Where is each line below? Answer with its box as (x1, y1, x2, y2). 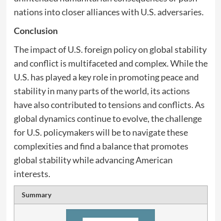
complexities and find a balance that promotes (13, 141, 188, 151)
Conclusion (13, 25, 58, 36)
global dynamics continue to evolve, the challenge (13, 113, 202, 124)
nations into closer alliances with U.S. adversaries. (13, 6, 204, 17)
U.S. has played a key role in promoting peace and (13, 72, 199, 82)
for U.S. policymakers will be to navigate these (13, 127, 188, 138)
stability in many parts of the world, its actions (13, 85, 190, 96)
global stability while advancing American (13, 154, 173, 165)
